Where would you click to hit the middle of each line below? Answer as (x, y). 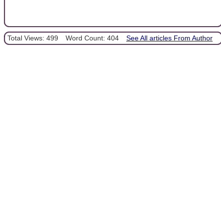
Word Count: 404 (92, 38)
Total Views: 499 (33, 38)
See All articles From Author (169, 38)
